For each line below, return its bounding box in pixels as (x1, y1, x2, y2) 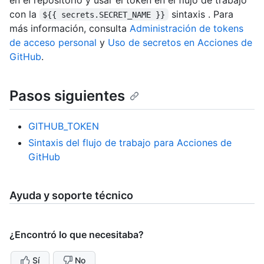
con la (9, 8, 39, 20)
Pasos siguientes (9, 87, 125, 104)
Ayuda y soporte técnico (9, 189, 133, 202)
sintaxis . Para (168, 8, 236, 20)
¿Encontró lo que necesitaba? (9, 228, 144, 240)
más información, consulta (9, 22, 130, 34)
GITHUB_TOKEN (28, 120, 99, 132)
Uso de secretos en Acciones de (108, 36, 252, 48)
